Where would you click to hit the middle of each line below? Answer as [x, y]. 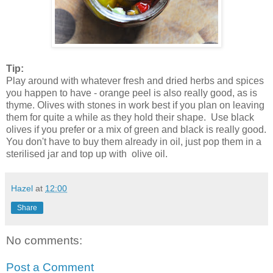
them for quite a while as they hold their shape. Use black [130, 118]
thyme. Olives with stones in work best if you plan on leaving [135, 105]
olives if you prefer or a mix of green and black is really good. [136, 130]
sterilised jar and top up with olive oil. [87, 154]
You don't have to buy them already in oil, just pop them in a [134, 142]
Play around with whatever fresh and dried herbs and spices [135, 81]
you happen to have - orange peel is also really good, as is [132, 93]
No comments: [44, 241]
